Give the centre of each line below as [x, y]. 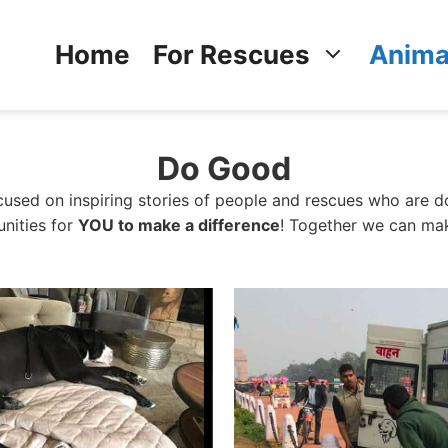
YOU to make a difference [178, 225]
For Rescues [231, 54]
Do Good [224, 168]
